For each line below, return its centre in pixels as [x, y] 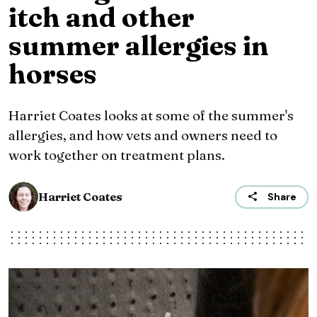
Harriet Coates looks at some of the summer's [151, 116]
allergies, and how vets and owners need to [143, 136]
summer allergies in [139, 46]
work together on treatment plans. [117, 155]
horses [53, 74]
